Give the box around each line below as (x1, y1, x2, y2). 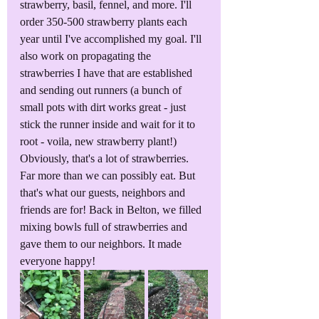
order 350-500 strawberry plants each (20, 16, 190, 28)
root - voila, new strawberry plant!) (20, 135, 179, 148)
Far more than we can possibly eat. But (20, 169, 198, 182)
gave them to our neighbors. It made (20, 238, 184, 251)
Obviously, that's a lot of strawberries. (20, 152, 192, 165)
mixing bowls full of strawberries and (20, 221, 190, 234)
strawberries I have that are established (20, 67, 195, 80)
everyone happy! (20, 255, 95, 268)
